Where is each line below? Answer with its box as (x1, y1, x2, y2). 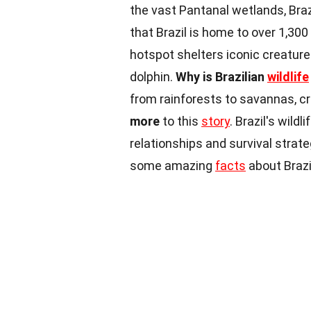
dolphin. (130, 69, 176, 84)
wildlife (267, 69, 309, 84)
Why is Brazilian (176, 69, 267, 84)
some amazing (130, 158, 215, 173)
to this (160, 113, 201, 128)
